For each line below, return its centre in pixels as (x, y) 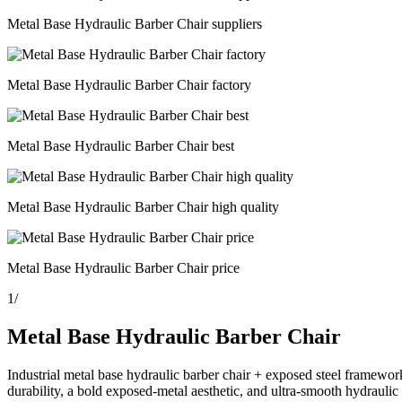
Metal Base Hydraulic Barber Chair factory (129, 85)
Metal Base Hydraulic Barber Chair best (121, 146)
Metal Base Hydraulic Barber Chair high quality (143, 207)
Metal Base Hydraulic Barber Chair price (123, 268)
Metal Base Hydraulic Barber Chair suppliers (135, 24)
